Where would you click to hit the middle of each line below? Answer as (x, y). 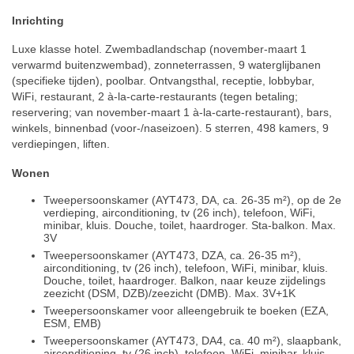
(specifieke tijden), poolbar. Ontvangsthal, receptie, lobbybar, (163, 81)
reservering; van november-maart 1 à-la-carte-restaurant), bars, (172, 113)
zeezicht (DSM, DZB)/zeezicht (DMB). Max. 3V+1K (169, 294)
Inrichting (38, 20)
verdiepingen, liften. (61, 144)
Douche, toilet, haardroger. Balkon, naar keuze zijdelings (185, 281)
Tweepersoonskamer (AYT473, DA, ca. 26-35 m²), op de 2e (192, 200)
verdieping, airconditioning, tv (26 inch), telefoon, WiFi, (179, 213)
